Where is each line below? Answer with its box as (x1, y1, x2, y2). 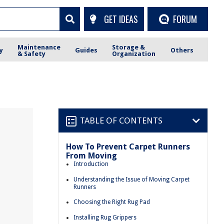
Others (170, 46, 193, 54)
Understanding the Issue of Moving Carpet (73, 175, 189, 183)
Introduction (73, 160, 108, 167)
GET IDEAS (103, 12, 138, 25)
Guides (75, 46, 98, 54)
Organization (112, 49, 156, 57)
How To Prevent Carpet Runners (66, 142, 190, 151)
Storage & (112, 43, 145, 51)
